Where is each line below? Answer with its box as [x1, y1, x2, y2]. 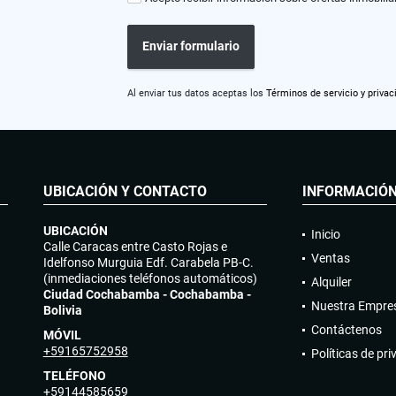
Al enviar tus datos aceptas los [127, 87, 266, 99]
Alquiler [310, 274, 352, 289]
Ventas [310, 250, 350, 265]
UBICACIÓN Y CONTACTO [42, 182, 207, 200]
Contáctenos [310, 322, 382, 337]
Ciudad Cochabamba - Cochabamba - [42, 286, 251, 301]
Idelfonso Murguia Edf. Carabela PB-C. [42, 255, 254, 270]
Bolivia [42, 302, 82, 317]
